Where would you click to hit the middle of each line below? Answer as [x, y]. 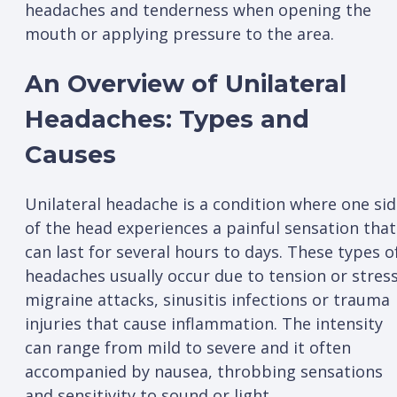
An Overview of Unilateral [186, 83]
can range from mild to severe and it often [188, 348]
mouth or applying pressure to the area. [182, 34]
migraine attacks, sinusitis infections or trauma [207, 300]
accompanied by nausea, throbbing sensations [204, 372]
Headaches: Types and [167, 119]
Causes [74, 154]
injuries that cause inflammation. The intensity [204, 324]
